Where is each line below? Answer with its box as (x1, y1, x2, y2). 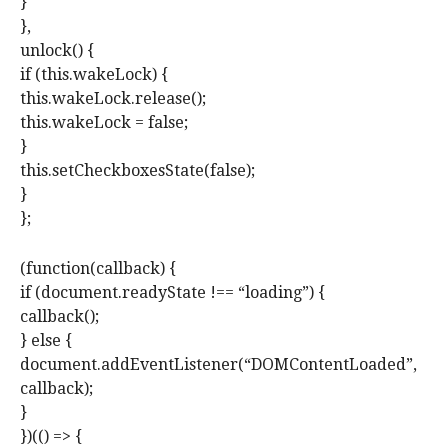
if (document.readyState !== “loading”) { (20, 283, 325, 303)
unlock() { (20, 41, 94, 61)
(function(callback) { (20, 259, 176, 279)
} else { (20, 331, 72, 351)
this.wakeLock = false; (20, 113, 188, 133)
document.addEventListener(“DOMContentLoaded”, (20, 355, 417, 375)
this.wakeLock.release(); (20, 89, 206, 109)
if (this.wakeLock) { (20, 65, 168, 85)
